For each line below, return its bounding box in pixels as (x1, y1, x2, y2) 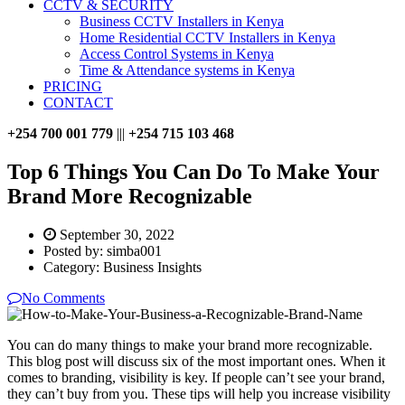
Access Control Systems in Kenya (80, 46, 274, 61)
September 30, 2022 (56, 226, 174, 242)
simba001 (107, 242, 162, 259)
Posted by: (43, 242, 107, 259)
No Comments (22, 289, 105, 306)
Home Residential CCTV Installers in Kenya (80, 30, 335, 45)
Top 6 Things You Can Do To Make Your (7, 159, 380, 184)
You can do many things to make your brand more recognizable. (7, 336, 372, 353)
